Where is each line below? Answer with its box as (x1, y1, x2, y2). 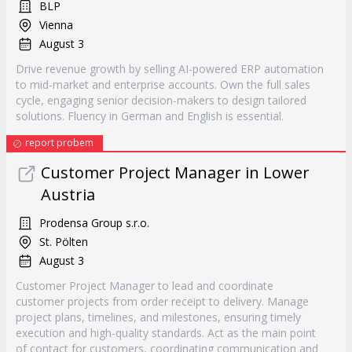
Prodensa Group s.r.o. (39, 215, 149, 230)
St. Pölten (39, 234, 88, 249)
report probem (25, 136, 93, 149)
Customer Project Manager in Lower (41, 162, 310, 183)
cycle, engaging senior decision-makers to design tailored (16, 93, 306, 108)
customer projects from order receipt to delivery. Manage (16, 294, 309, 309)
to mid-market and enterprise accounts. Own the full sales (16, 77, 310, 92)
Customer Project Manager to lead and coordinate (16, 278, 273, 293)
